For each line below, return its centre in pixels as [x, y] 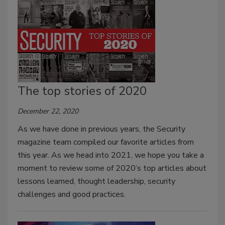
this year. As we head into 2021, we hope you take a [111, 155]
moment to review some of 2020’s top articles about [112, 168]
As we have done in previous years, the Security [101, 129]
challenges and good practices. [72, 194]
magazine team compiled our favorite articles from [106, 142]
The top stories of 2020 [82, 91]
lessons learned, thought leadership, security [96, 181]
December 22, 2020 [48, 111]
